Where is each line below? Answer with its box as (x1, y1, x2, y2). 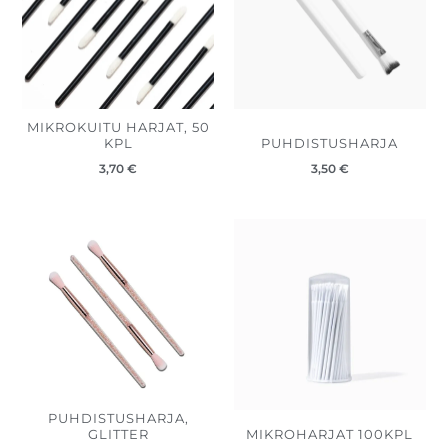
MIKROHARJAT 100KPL (246, 427, 414, 443)
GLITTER (87, 427, 149, 443)
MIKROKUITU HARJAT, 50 (26, 119, 210, 135)
